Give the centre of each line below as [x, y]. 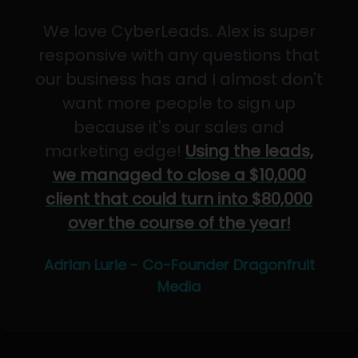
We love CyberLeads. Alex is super [179, 31]
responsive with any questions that [179, 55]
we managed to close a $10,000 [179, 175]
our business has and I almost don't [179, 79]
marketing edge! [115, 151]
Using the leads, [249, 151]
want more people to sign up [179, 103]
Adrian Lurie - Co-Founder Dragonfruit [179, 265]
